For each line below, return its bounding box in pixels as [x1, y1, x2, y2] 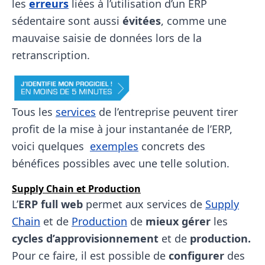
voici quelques [12, 139, 90, 153]
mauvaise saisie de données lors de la [12, 31, 202, 45]
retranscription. [12, 48, 90, 62]
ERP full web [18, 197, 83, 211]
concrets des [138, 139, 205, 153]
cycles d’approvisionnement [12, 231, 159, 245]
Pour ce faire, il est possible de [12, 248, 169, 263]
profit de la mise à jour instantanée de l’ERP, [12, 122, 232, 136]
